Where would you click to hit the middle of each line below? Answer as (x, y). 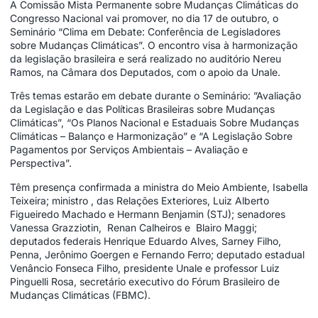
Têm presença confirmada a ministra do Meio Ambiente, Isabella (159, 187)
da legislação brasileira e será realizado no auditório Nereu (146, 58)
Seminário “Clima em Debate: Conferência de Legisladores (145, 31)
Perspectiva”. (41, 163)
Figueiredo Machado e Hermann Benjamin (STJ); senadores (148, 214)
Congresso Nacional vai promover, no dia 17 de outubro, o (144, 18)
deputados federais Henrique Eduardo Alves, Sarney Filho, (146, 241)
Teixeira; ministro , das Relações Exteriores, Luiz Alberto (139, 200)
